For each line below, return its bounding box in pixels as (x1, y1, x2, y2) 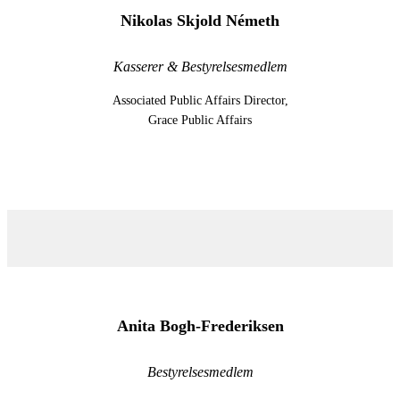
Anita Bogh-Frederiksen (116, 317, 284, 336)
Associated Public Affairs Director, (112, 94, 288, 108)
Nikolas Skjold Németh (121, 12, 279, 30)
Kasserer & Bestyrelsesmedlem (112, 59, 287, 75)
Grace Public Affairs (148, 113, 252, 128)
